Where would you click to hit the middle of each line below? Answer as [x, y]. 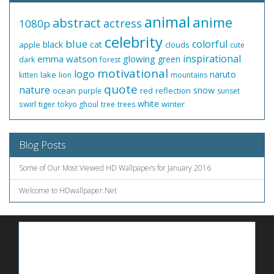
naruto [223, 74]
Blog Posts [43, 145]
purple [90, 91]
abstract [77, 23]
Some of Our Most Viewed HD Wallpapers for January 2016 [115, 168]
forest [110, 60]
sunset [228, 91]
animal [167, 22]
